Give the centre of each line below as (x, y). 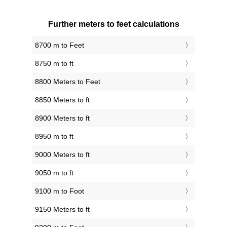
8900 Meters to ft (62, 118)
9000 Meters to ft (62, 154)
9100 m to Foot (60, 191)
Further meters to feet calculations (113, 24)
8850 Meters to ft (62, 100)
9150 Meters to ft (62, 209)
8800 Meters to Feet (68, 81)
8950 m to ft (54, 136)
